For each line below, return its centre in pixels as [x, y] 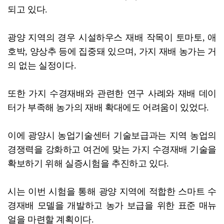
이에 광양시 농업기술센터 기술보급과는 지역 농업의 [112, 136]
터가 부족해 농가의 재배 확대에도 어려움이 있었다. [108, 108]
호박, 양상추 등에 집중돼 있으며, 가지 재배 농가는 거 [112, 52]
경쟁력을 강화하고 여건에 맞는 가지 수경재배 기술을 [112, 150]
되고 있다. [27, 10]
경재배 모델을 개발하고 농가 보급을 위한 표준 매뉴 [112, 206]
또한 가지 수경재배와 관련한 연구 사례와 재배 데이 [112, 94]
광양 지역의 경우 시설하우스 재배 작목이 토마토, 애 [112, 38]
